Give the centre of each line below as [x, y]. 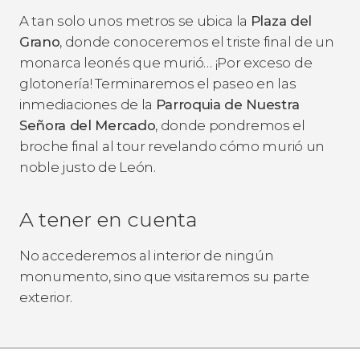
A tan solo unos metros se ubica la [135, 20]
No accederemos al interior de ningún [147, 255]
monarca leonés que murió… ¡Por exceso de [166, 62]
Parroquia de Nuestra [227, 104]
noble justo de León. [88, 167]
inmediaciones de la [88, 104]
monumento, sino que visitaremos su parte [164, 276]
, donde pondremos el [230, 125]
